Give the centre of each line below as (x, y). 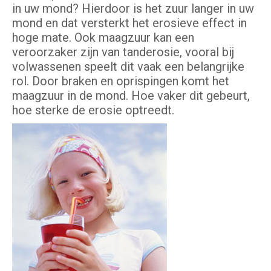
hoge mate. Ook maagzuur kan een (103, 38)
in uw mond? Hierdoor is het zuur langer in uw (133, 9)
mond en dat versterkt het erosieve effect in (129, 23)
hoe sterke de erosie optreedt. (93, 110)
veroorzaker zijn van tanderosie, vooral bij (123, 52)
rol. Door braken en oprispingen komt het (121, 81)
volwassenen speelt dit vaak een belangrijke (128, 67)
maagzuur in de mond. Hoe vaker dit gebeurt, (131, 96)
